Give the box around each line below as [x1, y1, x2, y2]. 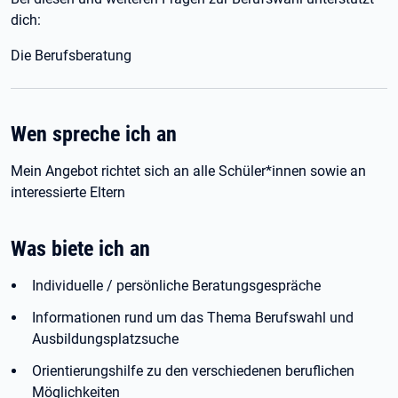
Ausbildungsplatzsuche [32, 330, 179, 347]
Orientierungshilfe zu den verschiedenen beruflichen [32, 362, 354, 379]
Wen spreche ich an [11, 121, 177, 147]
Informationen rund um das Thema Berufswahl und [32, 309, 354, 326]
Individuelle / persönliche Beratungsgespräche [32, 277, 321, 294]
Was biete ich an [11, 235, 150, 261]
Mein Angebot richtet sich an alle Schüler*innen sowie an [11, 163, 366, 179]
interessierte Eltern [11, 184, 125, 201]
